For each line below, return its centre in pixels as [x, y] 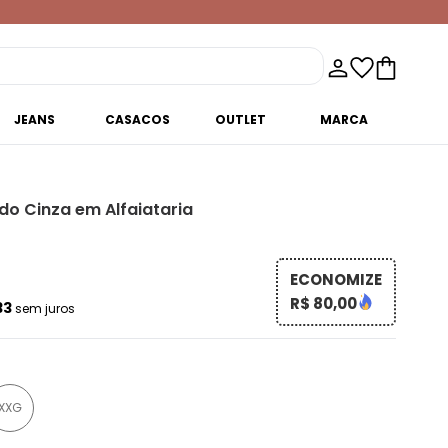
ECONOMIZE [336, 279]
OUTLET [241, 119]
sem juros [45, 308]
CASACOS [138, 119]
